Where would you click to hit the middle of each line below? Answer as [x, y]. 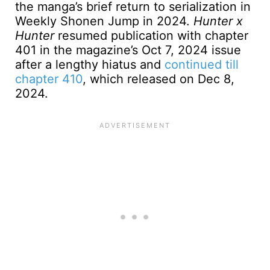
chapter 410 [49, 79]
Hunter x [218, 21]
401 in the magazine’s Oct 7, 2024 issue [128, 50]
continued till [202, 64]
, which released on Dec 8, [159, 79]
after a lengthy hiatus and [90, 64]
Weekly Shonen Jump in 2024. [104, 21]
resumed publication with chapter [151, 35]
